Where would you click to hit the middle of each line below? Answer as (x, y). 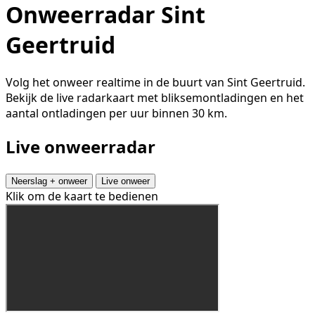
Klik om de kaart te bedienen (82, 197)
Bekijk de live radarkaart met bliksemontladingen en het (155, 98)
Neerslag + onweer (49, 181)
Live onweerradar (81, 147)
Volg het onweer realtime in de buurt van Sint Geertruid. (155, 83)
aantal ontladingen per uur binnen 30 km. (116, 114)
